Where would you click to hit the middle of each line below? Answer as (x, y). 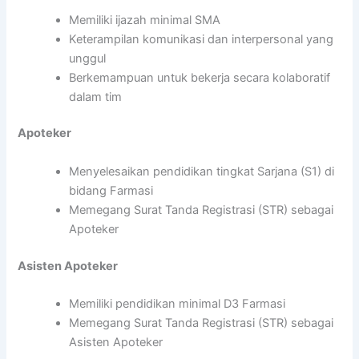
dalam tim (96, 97)
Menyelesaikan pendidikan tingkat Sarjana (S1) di (202, 171)
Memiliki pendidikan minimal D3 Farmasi (177, 303)
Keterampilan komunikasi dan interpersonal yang (202, 39)
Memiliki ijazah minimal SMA (145, 20)
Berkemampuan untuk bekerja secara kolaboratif (200, 77)
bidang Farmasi (111, 190)
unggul (88, 58)
